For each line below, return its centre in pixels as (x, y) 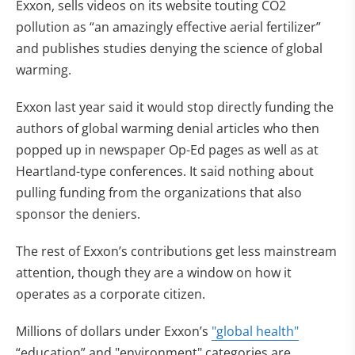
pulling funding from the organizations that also (159, 193)
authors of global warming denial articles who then (168, 128)
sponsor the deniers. (78, 214)
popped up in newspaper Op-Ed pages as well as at (167, 150)
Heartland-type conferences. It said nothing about (165, 171)
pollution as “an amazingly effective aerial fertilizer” (168, 27)
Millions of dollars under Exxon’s (114, 331)
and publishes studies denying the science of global (169, 48)
